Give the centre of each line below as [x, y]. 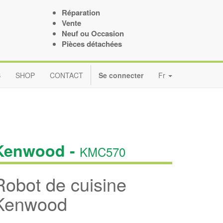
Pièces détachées [92, 44]
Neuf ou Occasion [93, 33]
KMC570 [103, 152]
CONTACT [66, 75]
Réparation [81, 12]
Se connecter [121, 75]
